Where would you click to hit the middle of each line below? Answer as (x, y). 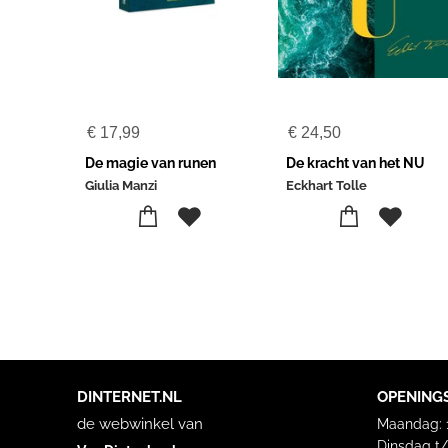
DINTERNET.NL (130, 397)
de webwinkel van (140, 424)
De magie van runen (150, 163)
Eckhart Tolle (327, 185)
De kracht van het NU (356, 163)
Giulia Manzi (120, 185)
